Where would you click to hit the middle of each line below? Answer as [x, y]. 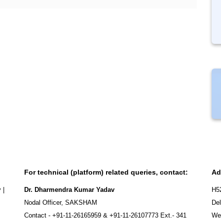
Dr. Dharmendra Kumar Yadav [69, 190]
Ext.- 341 [172, 215]
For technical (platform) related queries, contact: [106, 172]
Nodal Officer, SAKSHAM [61, 203]
